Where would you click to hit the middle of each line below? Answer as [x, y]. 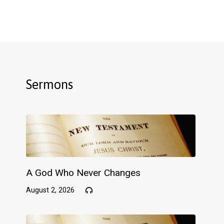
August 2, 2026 [50, 190]
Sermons [50, 84]
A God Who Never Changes [83, 173]
